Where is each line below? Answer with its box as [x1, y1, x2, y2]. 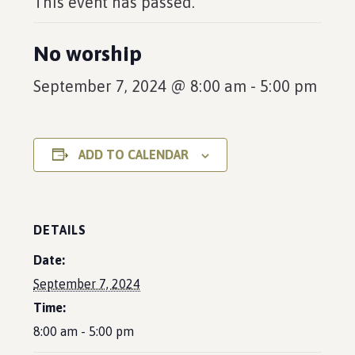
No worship [33, 41, 143, 66]
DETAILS [33, 223, 87, 237]
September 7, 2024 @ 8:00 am [33, 77, 247, 95]
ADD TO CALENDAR [78, 147, 189, 162]
